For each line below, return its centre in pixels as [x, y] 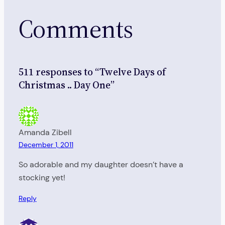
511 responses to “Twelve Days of [92, 72]
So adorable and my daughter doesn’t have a [101, 165]
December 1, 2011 [46, 144]
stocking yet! [42, 178]
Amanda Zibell [45, 132]
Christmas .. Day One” [66, 85]
